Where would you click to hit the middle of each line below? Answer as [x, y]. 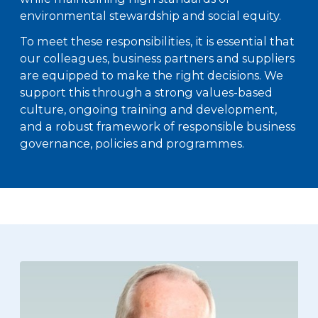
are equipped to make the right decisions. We [152, 76]
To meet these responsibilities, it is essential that [157, 42]
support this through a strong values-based [146, 93]
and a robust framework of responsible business [158, 127]
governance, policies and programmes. [132, 144]
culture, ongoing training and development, [148, 110]
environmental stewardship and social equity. [150, 16]
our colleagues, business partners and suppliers [157, 59]
